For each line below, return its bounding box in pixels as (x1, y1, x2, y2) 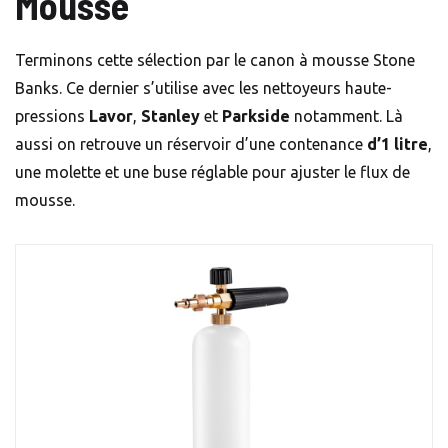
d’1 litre (367, 134, 428, 153)
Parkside (222, 106, 290, 125)
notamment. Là (290, 106, 403, 125)
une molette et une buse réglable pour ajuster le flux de (15, 162, 410, 181)
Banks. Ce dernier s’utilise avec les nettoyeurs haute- (15, 78, 392, 97)
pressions (15, 106, 89, 125)
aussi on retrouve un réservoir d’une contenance (15, 134, 367, 153)
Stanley (141, 106, 200, 125)
